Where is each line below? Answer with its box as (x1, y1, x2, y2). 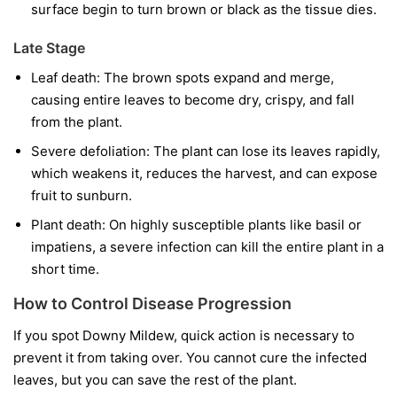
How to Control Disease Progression (13, 294, 292, 314)
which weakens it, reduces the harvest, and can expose (31, 165, 378, 183)
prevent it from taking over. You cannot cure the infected (13, 349, 367, 367)
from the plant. (31, 113, 122, 131)
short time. (31, 261, 99, 278)
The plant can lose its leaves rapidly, (150, 143, 380, 160)
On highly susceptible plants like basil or (105, 216, 362, 234)
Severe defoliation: (31, 143, 150, 160)
